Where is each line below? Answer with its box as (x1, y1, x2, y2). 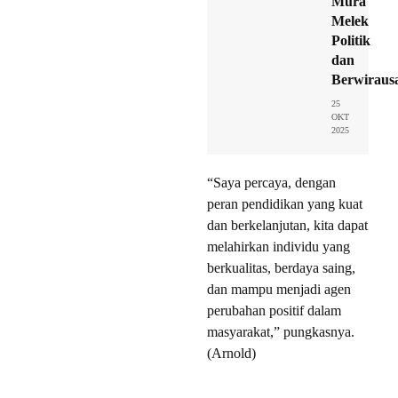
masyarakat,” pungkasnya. (207, 324, 354, 340)
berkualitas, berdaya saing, (207, 260, 355, 276)
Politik (331, 33, 370, 49)
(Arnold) (207, 346, 256, 362)
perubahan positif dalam (207, 303, 341, 319)
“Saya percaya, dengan (207, 175, 336, 191)
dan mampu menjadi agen (207, 282, 351, 298)
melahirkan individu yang (207, 239, 350, 255)
